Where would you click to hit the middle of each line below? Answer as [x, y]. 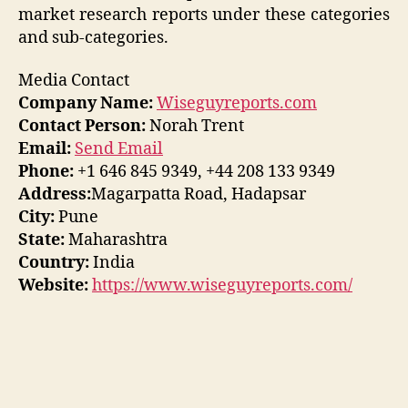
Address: [55, 195]
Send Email [119, 149]
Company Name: [86, 104]
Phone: [46, 172]
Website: [53, 286]
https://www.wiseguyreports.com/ [222, 286]
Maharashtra [116, 240]
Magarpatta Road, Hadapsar [199, 195]
